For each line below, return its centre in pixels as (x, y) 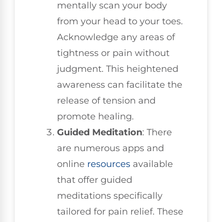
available (152, 164)
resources (109, 164)
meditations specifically (110, 196)
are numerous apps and (111, 148)
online (72, 164)
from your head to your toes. (120, 22)
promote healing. (95, 117)
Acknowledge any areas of (116, 37)
